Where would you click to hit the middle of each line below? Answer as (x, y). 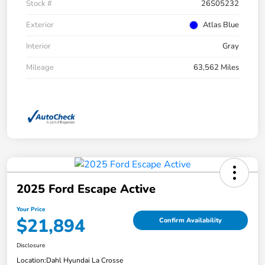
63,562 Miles (216, 67)
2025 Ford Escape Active (86, 189)
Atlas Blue (221, 25)
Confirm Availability (190, 220)
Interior (38, 46)
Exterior (40, 25)
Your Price (31, 209)
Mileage (40, 67)
